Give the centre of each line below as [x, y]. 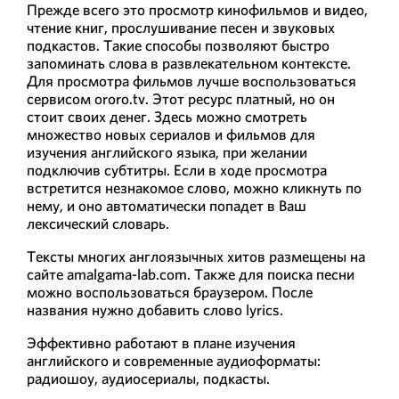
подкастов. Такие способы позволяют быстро [178, 46]
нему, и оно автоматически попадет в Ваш [167, 206]
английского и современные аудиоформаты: [174, 361]
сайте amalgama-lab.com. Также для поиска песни [191, 275]
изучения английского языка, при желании [167, 153]
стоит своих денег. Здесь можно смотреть [167, 117]
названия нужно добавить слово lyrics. [155, 310]
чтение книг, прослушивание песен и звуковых [181, 28]
